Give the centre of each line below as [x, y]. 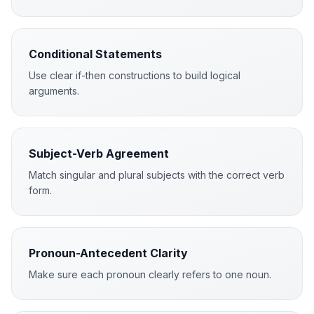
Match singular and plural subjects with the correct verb [157, 175]
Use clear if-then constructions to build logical [135, 75]
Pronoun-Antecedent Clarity [108, 253]
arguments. [54, 91]
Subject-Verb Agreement [99, 153]
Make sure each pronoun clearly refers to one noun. [150, 274]
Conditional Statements [95, 54]
